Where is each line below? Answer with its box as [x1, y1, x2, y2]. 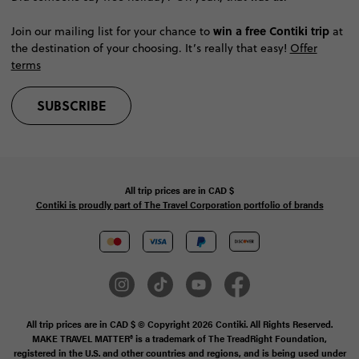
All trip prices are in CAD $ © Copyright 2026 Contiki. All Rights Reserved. [26, 317, 333, 332]
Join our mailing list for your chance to [10, 23, 213, 40]
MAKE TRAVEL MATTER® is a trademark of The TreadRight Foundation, [32, 331, 327, 346]
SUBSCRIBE [36, 96, 106, 115]
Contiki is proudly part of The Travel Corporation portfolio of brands [35, 197, 324, 212]
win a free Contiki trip [212, 22, 329, 39]
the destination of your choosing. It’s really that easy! [10, 40, 290, 57]
